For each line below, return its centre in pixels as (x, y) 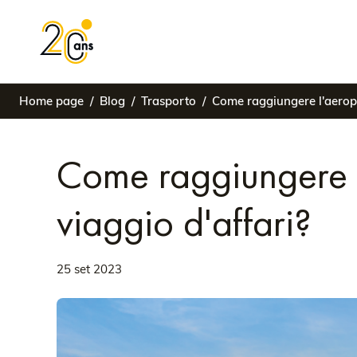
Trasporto (169, 101)
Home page (51, 101)
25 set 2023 (89, 269)
